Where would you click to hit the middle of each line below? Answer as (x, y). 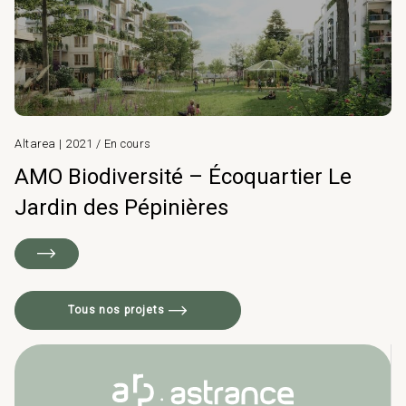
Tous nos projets (118, 310)
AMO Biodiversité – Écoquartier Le (183, 176)
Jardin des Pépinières (121, 207)
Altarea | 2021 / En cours (83, 143)
